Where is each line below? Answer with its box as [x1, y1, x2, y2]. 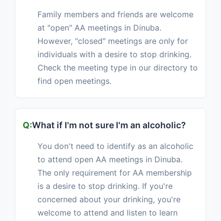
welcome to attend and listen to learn [37, 208, 178, 218]
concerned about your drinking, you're [37, 194, 181, 204]
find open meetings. [37, 76, 111, 86]
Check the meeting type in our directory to [37, 63, 198, 73]
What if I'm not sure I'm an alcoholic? [32, 120, 186, 130]
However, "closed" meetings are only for [37, 36, 188, 46]
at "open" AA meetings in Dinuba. [37, 23, 161, 33]
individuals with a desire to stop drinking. [37, 49, 191, 59]
